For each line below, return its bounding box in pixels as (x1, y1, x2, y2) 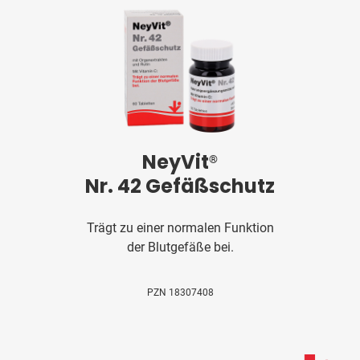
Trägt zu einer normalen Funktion (86, 219, 274, 235)
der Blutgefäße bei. (126, 239, 234, 255)
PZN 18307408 (146, 286, 214, 298)
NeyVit (142, 148, 209, 175)
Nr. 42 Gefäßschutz (85, 172, 275, 199)
